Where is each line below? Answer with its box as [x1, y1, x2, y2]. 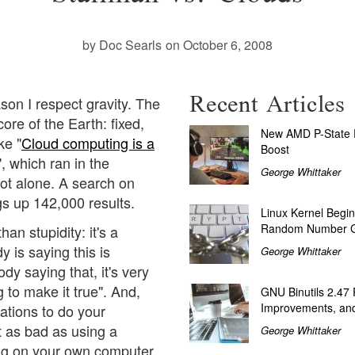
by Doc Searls [82, 35, 162, 54]
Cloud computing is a [21, 132, 155, 153]
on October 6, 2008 [166, 35, 273, 54]
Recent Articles [189, 81, 345, 128]
